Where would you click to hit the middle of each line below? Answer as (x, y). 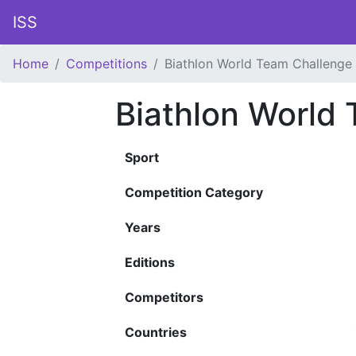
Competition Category (194, 192)
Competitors (164, 297)
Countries (156, 332)
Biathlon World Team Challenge (258, 64)
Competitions (106, 64)
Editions (150, 262)
